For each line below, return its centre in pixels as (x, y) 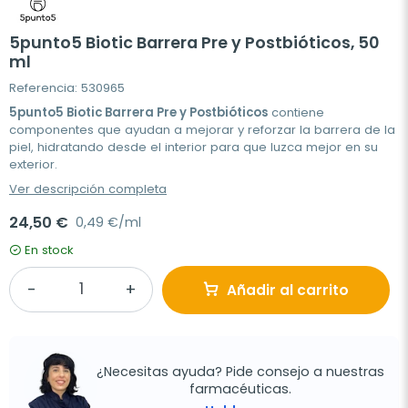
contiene (296, 112)
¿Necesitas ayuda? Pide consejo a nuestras (240, 372)
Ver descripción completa (88, 189)
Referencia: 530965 (67, 87)
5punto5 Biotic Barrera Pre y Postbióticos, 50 (194, 42)
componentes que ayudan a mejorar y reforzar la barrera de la (202, 129)
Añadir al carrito (288, 290)
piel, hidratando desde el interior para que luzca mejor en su (194, 147)
